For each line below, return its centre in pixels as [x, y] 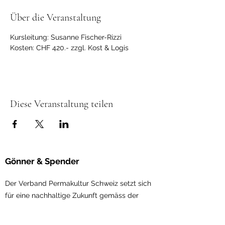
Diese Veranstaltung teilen [62, 104]
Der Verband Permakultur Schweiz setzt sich [78, 183]
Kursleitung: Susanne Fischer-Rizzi [66, 37]
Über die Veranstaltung [55, 18]
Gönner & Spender [42, 161]
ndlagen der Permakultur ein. [98, 207]
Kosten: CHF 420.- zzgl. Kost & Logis [69, 48]
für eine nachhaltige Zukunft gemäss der [72, 195]
